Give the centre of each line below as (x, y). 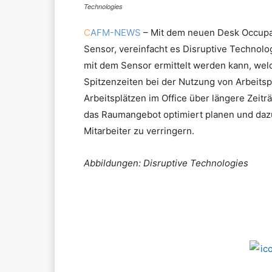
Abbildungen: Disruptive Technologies (166, 163)
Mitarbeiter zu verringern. (139, 131)
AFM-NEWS (116, 33)
